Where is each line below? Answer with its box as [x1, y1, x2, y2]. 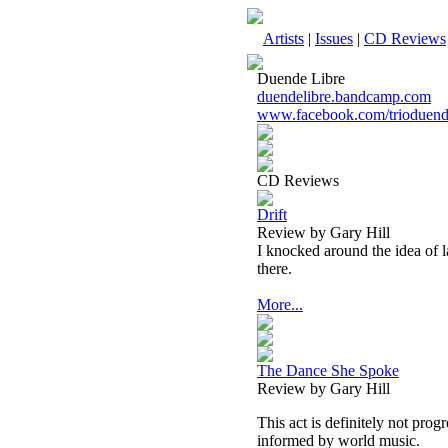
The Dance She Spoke [257, 362, 399, 379]
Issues [315, 30, 353, 47]
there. [257, 260, 292, 277]
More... [257, 296, 303, 313]
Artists [263, 30, 304, 47]
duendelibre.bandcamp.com [257, 88, 431, 105]
